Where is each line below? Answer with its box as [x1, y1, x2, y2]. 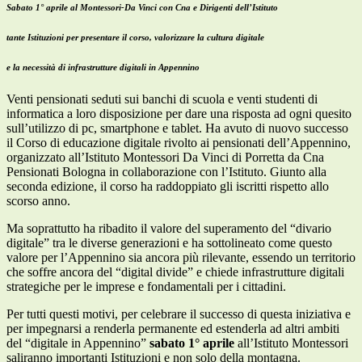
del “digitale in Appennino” [6, 335, 149, 350]
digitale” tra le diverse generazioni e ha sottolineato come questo [6, 235, 332, 250]
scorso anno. [6, 193, 70, 208]
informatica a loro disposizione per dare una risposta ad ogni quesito [6, 106, 351, 120]
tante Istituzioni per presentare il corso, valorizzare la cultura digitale [6, 32, 264, 42]
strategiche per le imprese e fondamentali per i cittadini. [6, 279, 286, 293]
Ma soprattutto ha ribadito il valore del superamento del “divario [6, 221, 331, 235]
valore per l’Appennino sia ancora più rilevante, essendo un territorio [6, 250, 356, 264]
